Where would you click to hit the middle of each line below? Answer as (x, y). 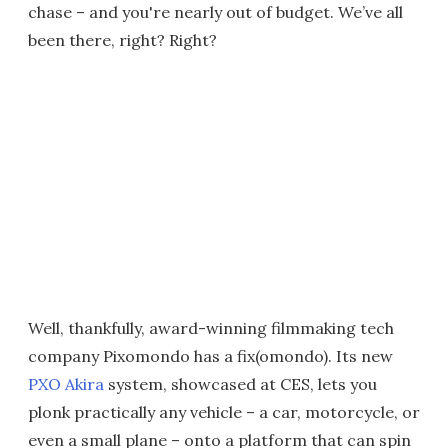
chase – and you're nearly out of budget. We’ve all (215, 12)
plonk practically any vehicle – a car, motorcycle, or (224, 412)
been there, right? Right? (122, 40)
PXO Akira (66, 384)
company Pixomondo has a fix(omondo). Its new (210, 356)
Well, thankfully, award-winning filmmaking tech (211, 328)
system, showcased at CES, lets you (240, 384)
